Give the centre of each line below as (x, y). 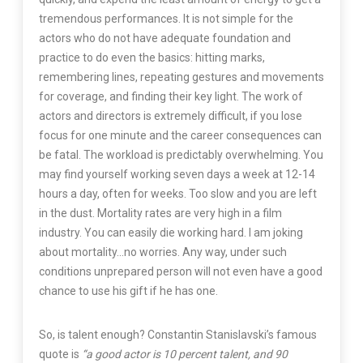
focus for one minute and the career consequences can (180, 135)
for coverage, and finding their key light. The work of (171, 96)
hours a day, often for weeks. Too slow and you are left (177, 193)
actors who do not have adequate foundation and (164, 38)
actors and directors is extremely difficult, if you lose (170, 115)
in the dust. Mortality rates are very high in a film (160, 213)
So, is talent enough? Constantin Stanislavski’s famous (177, 334)
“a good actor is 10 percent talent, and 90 (184, 354)
